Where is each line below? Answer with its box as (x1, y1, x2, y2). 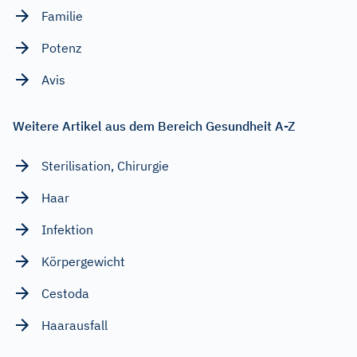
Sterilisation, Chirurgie (41, 157, 169, 174)
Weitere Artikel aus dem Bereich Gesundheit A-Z (13, 117, 295, 134)
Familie (41, 7, 83, 24)
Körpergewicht (41, 253, 125, 269)
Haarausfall (41, 316, 108, 333)
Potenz (41, 39, 81, 56)
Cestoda (41, 284, 89, 301)
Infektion (41, 221, 93, 237)
